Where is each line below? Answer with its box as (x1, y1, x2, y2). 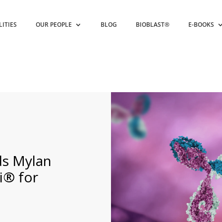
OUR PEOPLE (36, 20, 72, 29)
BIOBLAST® (136, 20, 170, 29)
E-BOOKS (188, 20, 215, 29)
